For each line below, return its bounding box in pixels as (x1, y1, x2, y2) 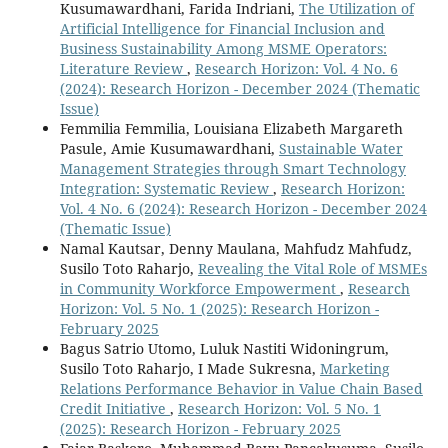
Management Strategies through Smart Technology (59, 159, 406, 179)
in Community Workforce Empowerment (59, 279, 340, 299)
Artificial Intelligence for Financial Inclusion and (59, 19, 385, 39)
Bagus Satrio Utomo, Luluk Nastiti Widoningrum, (59, 339, 389, 359)
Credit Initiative (59, 399, 170, 419)
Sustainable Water (278, 139, 403, 159)
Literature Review (59, 59, 187, 79)
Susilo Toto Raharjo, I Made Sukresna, (59, 359, 320, 379)
